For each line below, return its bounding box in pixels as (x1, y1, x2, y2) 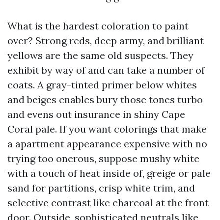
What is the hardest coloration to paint (7, 20, 189, 32)
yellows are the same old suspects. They (7, 49, 193, 61)
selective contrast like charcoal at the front (7, 196, 209, 209)
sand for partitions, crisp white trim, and (7, 182, 195, 194)
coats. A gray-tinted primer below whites (7, 79, 197, 91)
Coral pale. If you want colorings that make (7, 123, 207, 135)
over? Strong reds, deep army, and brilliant (7, 34, 204, 47)
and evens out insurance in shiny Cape (7, 108, 185, 120)
